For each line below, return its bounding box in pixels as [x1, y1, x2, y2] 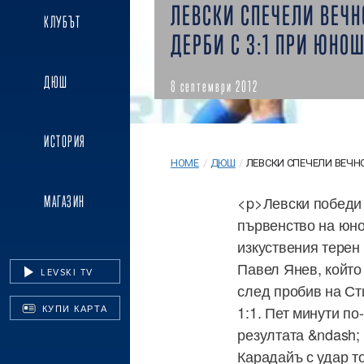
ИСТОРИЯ [44, 132, 86, 151]
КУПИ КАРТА [38, 301, 108, 315]
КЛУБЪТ [44, 13, 81, 32]
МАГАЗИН [44, 192, 85, 210]
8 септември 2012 [171, 77, 258, 95]
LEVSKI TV [37, 265, 93, 279]
